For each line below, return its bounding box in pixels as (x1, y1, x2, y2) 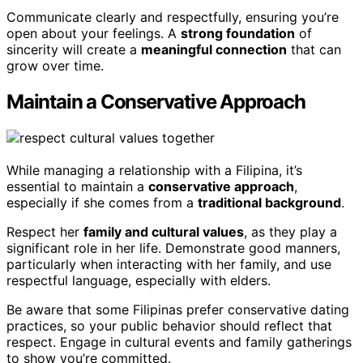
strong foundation (181, 24, 295, 41)
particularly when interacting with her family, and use (6, 255, 331, 272)
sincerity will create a (6, 41, 141, 58)
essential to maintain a (6, 177, 148, 194)
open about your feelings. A (6, 24, 181, 41)
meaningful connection (141, 41, 287, 58)
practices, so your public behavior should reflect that (6, 317, 332, 334)
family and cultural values (83, 223, 244, 240)
